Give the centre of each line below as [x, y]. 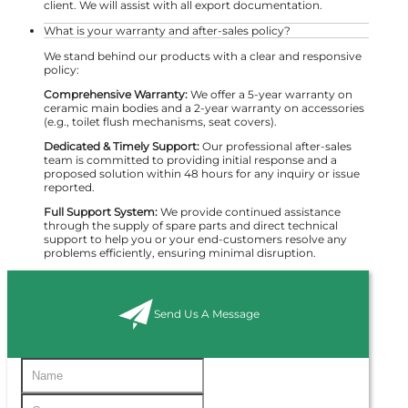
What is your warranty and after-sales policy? [167, 30]
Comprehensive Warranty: [116, 94]
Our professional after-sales [275, 146]
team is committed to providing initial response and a [190, 159]
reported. [69, 187]
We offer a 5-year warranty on [270, 94]
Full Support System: [101, 211]
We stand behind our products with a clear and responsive [203, 56]
